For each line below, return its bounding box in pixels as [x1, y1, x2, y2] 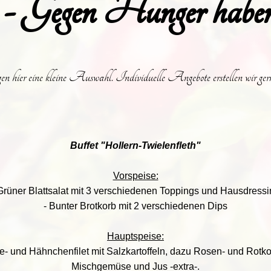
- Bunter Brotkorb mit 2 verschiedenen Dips [44, 201, 227, 211]
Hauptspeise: [107, 231, 164, 241]
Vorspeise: [113, 171, 158, 181]
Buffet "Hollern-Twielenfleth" [70, 140, 201, 151]
